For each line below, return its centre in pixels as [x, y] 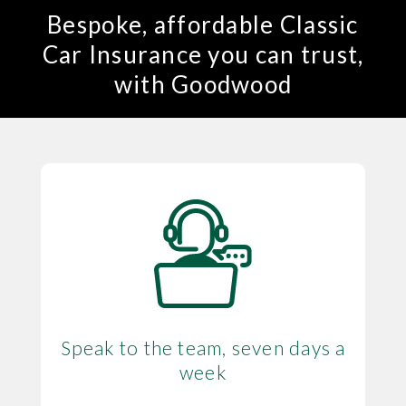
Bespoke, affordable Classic [203, 24]
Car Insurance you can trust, [203, 54]
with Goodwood [203, 84]
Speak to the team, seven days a [203, 347]
